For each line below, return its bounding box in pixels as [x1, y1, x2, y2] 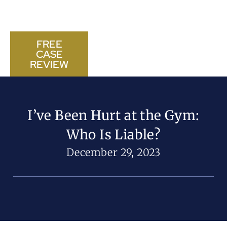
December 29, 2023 [66, 145, 161, 159]
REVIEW [30, 57, 69, 71]
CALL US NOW [104, 47, 173, 61]
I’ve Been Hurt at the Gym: [27, 106, 200, 124]
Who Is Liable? [66, 126, 161, 143]
